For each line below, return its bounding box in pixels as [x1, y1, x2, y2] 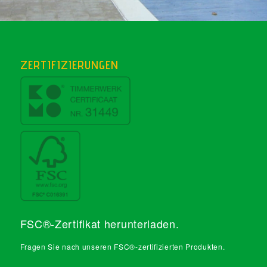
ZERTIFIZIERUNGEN [20, 57, 119, 72]
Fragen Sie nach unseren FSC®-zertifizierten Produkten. [20, 241, 225, 252]
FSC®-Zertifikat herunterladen [20, 215, 176, 231]
